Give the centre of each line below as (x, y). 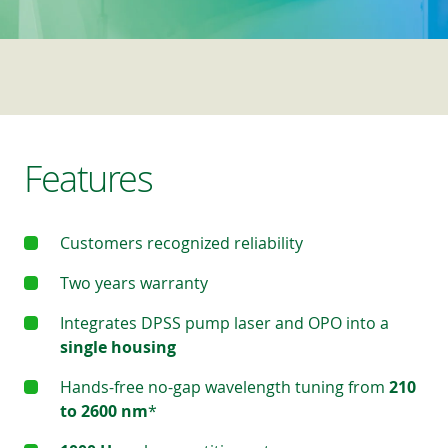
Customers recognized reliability (181, 243)
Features (88, 178)
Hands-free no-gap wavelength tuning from (224, 387)
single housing (118, 347)
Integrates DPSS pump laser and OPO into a (224, 323)
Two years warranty (134, 283)
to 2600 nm (104, 411)
